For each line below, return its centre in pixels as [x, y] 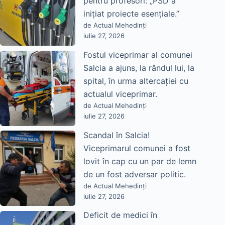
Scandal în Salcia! [117, 135]
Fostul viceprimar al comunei [138, 55]
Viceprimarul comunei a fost [137, 148]
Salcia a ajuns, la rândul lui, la [139, 68]
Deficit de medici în [120, 215]
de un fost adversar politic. [135, 174]
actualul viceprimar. [120, 94]
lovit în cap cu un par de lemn [140, 161]
